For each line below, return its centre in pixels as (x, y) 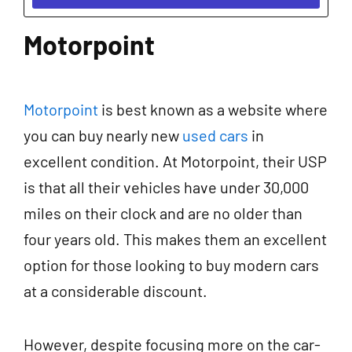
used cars (215, 135)
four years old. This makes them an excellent (175, 238)
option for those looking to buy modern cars (171, 264)
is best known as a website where (213, 109)
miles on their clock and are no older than (163, 213)
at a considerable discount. (117, 290)
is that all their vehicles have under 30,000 (166, 187)
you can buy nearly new (103, 135)
